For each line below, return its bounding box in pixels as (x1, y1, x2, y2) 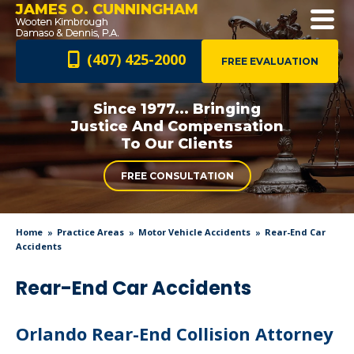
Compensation (163, 118, 284, 135)
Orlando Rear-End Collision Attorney (16, 322, 333, 345)
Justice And (70, 118, 164, 135)
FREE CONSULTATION (120, 170, 234, 182)
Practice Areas (57, 226, 124, 238)
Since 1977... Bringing (93, 100, 261, 118)
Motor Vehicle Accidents (138, 226, 250, 238)
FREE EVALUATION (221, 55, 318, 67)
